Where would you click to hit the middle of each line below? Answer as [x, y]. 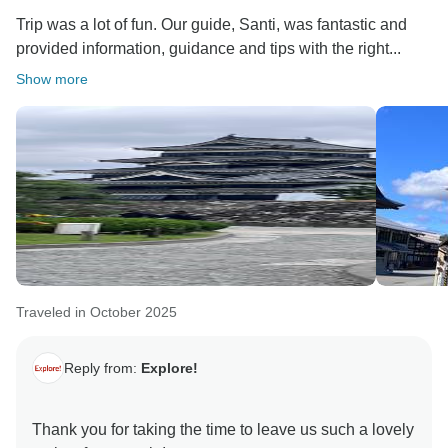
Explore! [169, 367]
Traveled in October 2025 [96, 312]
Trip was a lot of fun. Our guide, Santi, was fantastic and [211, 25]
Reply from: [102, 367]
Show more [52, 79]
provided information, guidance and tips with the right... [208, 49]
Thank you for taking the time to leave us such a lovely [223, 430]
